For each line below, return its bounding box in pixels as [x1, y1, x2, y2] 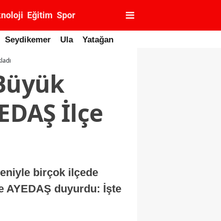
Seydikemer [5, 35, 51, 44]
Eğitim [27, 10, 53, 20]
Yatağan [82, 35, 113, 44]
